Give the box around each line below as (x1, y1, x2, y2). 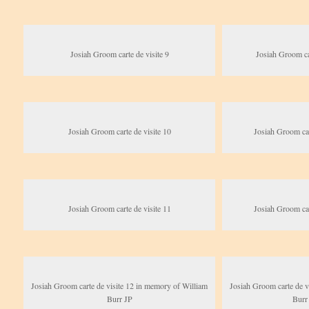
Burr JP (106, 293, 132, 305)
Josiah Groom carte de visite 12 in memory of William (31, 280, 208, 292)
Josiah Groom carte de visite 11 (68, 203, 171, 215)
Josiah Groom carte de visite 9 (70, 48, 169, 60)
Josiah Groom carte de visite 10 (68, 126, 171, 137)
